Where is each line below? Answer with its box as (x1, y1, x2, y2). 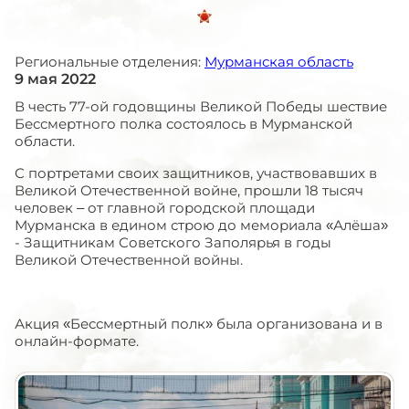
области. (15, 132, 75, 150)
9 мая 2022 (15, 70, 96, 88)
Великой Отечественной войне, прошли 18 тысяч (15, 182, 363, 199)
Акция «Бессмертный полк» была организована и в (15, 315, 383, 332)
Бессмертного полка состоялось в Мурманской (15, 115, 352, 132)
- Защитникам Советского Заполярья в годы (15, 234, 331, 251)
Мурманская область (204, 53, 353, 70)
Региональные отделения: (15, 53, 204, 70)
